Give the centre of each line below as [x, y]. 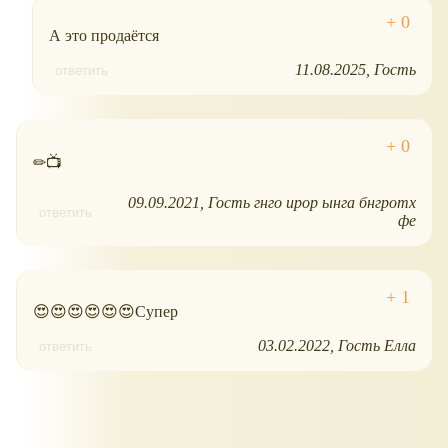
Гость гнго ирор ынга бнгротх [312, 202]
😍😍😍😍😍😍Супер [105, 311]
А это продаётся [104, 35]
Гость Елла [377, 345]
